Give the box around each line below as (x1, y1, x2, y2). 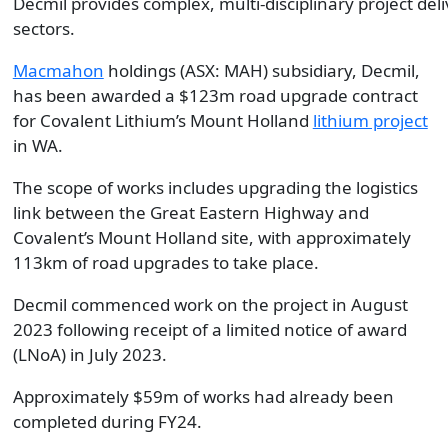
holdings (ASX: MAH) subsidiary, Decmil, (103, 59, 420, 82)
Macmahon (12, 59, 104, 82)
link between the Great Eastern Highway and (12, 201, 369, 224)
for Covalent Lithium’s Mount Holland (12, 109, 313, 132)
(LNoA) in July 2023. (12, 343, 167, 366)
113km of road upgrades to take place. (12, 251, 319, 274)
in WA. (12, 134, 63, 157)
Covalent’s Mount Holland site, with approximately (12, 226, 411, 249)
